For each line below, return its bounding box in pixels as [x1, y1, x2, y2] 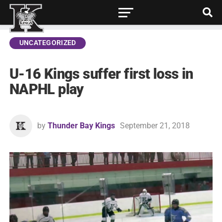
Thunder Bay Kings [47, 121, 115, 130]
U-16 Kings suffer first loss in [9, 65, 193, 82]
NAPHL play [9, 81, 84, 98]
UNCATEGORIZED [19, 39, 76, 47]
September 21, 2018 [119, 121, 190, 130]
